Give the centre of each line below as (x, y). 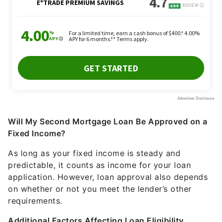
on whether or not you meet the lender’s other (100, 189)
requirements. (35, 201)
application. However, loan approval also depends (108, 177)
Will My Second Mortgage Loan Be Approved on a (108, 122)
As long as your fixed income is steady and (94, 153)
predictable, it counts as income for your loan (99, 165)
